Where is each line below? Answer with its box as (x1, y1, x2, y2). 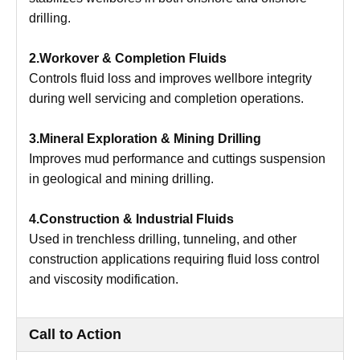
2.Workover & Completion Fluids (29, 51, 227, 66)
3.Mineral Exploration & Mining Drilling (29, 132, 261, 146)
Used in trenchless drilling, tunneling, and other (29, 232, 297, 247)
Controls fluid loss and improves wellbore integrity (29, 72, 312, 86)
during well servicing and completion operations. (29, 92, 304, 106)
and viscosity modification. (29, 272, 178, 287)
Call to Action (29, 326, 121, 343)
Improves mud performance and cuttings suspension (29, 152, 325, 166)
